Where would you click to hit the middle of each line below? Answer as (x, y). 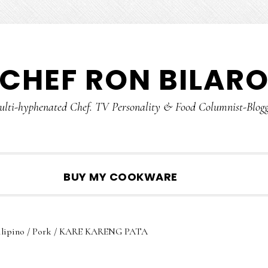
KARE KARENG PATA (102, 232)
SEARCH (226, 184)
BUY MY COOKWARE (121, 177)
